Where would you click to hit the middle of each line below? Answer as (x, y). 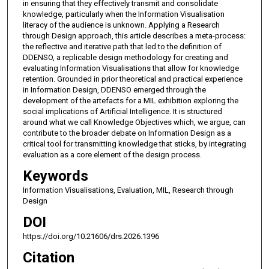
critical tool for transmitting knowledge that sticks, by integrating (134, 144)
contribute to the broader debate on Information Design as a (127, 133)
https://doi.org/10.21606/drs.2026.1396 (91, 236)
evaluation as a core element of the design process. (112, 154)
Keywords (55, 176)
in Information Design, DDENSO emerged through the (114, 89)
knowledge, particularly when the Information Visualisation (123, 14)
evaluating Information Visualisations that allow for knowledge (131, 68)
